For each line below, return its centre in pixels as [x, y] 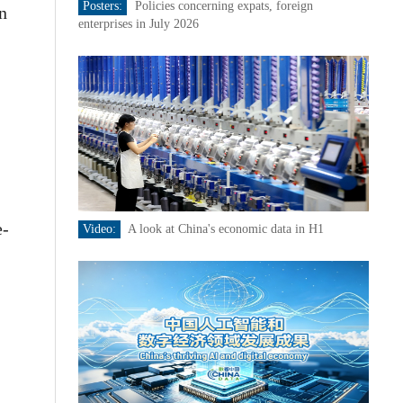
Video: [99, 229]
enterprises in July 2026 [138, 24]
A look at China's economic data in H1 [225, 229]
